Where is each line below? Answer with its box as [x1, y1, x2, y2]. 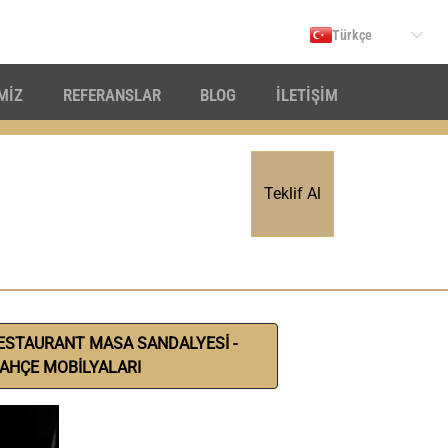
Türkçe [332, 27, 372, 43]
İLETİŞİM [276, 84, 338, 105]
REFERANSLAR [62, 84, 161, 105]
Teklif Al [264, 184, 321, 203]
